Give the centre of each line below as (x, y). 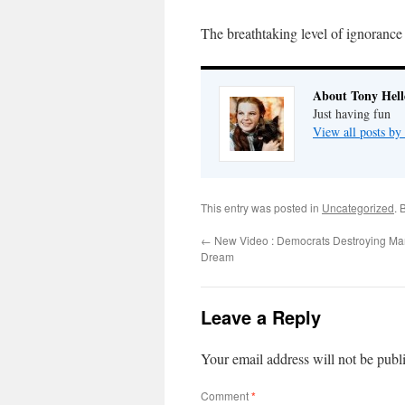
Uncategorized (358, 207)
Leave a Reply (261, 316)
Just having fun (352, 113)
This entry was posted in (261, 207)
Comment (226, 395)
